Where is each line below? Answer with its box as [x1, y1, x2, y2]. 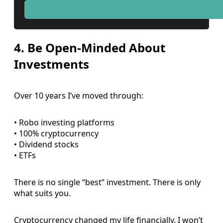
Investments [14, 55, 89, 72]
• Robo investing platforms [14, 116, 114, 128]
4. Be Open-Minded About [14, 39, 165, 56]
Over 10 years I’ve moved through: [14, 90, 143, 101]
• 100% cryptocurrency [14, 127, 99, 139]
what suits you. [14, 187, 71, 199]
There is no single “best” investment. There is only [14, 176, 201, 188]
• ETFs [14, 149, 36, 161]
